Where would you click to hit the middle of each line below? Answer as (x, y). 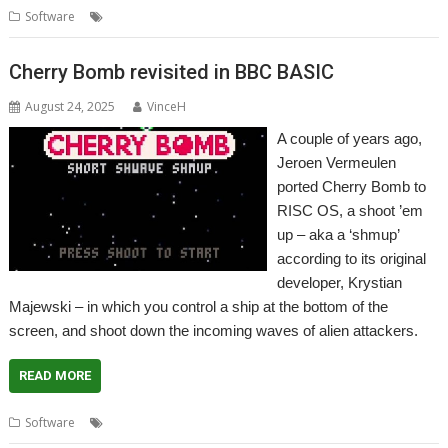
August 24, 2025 (70, 106)
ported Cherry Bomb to (351, 186)
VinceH (167, 106)
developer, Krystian (339, 282)
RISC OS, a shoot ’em (349, 210)
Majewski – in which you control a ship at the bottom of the (199, 306)
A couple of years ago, (349, 138)
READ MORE (55, 375)
